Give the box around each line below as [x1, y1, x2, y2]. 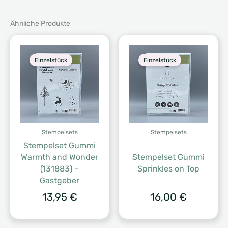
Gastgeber [40, 176, 79, 186]
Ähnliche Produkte [10, 19, 70, 28]
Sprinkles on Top [137, 164, 199, 174]
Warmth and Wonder [21, 152, 98, 162]
